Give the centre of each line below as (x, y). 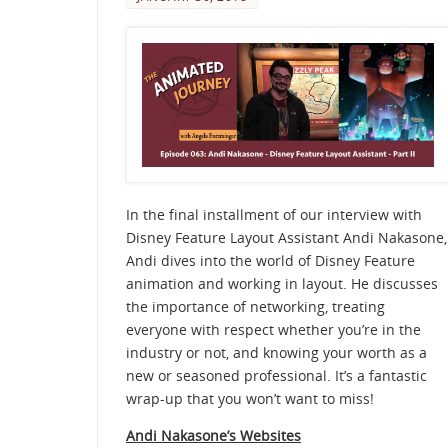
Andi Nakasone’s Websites (213, 436)
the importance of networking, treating (255, 307)
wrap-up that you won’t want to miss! (250, 399)
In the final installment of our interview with (274, 215)
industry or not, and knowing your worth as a (276, 353)
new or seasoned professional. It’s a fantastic (276, 376)
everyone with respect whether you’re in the (273, 330)
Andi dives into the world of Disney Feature (270, 261)
